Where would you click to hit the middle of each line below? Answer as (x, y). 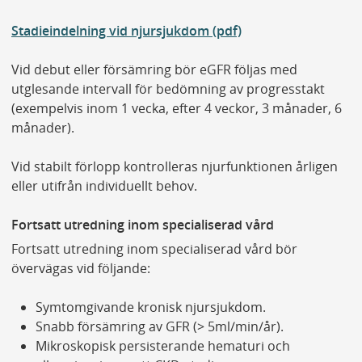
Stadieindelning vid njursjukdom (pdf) (126, 31)
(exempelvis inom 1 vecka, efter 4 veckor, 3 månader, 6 (176, 109)
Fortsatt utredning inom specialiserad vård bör (154, 249)
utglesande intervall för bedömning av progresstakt (168, 89)
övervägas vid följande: (80, 269)
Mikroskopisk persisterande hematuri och (162, 346)
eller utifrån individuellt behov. (104, 186)
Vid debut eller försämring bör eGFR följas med (154, 70)
